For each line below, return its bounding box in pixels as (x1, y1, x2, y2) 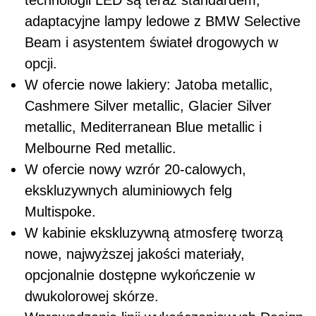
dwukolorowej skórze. (25, 288, 159, 304)
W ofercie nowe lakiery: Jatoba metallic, (25, 76, 273, 92)
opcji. (25, 55, 57, 71)
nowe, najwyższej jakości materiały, (25, 245, 245, 262)
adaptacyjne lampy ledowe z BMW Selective (25, 13, 300, 29)
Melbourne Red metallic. (25, 140, 176, 156)
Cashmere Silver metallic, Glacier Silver (25, 97, 272, 114)
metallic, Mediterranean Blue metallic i (25, 119, 262, 135)
